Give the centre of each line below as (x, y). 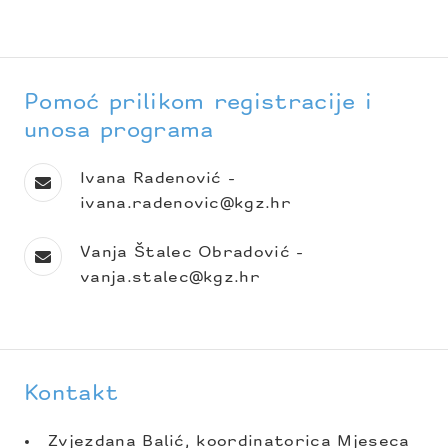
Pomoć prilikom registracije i (198, 103)
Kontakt (71, 394)
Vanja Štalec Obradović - (192, 253)
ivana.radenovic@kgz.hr (186, 204)
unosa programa (119, 131)
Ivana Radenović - (158, 179)
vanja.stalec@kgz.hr (170, 278)
